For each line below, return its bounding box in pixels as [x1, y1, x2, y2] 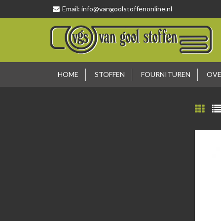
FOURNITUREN [141, 70, 190, 79]
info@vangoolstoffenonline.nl [81, 4, 172, 13]
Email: [62, 4, 81, 13]
